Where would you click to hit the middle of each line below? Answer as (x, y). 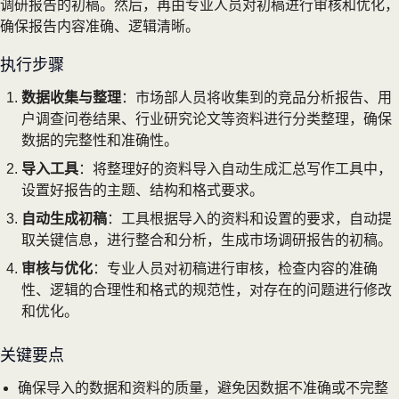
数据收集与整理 (71, 97)
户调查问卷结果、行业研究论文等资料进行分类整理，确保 (207, 118)
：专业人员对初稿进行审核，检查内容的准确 (235, 268)
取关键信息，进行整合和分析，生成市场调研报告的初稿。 (207, 240)
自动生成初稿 (64, 218)
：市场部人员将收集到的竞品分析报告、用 (256, 97)
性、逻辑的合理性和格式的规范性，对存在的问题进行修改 (207, 289)
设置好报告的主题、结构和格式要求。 (142, 190)
